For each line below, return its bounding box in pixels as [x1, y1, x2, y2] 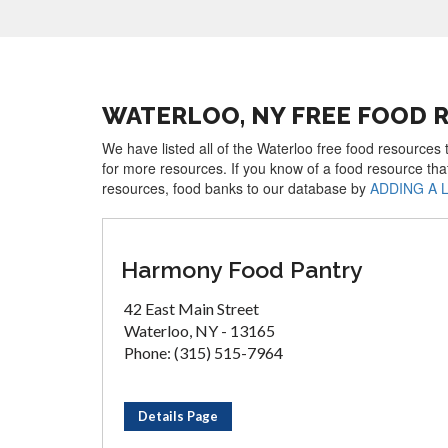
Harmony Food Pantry [121, 256, 363, 283]
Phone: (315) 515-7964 [124, 343, 283, 362]
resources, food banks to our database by [102, 178, 370, 198]
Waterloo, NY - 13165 [124, 321, 275, 340]
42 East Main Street [124, 299, 259, 318]
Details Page [138, 408, 218, 424]
